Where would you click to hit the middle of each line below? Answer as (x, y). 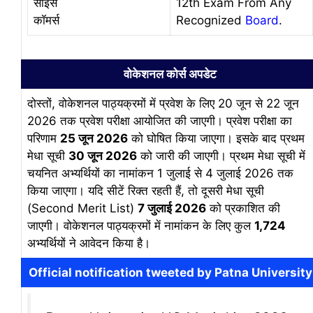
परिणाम (44, 138)
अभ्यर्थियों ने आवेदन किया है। (89, 243)
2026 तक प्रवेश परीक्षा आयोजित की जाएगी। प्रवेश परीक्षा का (160, 121)
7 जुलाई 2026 (172, 208)
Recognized (211, 20)
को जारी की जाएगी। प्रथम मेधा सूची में (221, 155)
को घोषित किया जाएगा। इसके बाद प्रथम (216, 138)
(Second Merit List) (82, 208)
